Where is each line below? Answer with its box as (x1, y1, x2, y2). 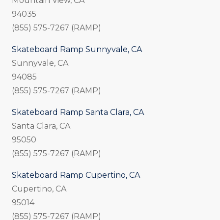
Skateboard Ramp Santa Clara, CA (12, 108, 144, 117)
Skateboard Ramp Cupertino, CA (12, 170, 140, 180)
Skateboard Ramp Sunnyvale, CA (12, 45, 142, 55)
